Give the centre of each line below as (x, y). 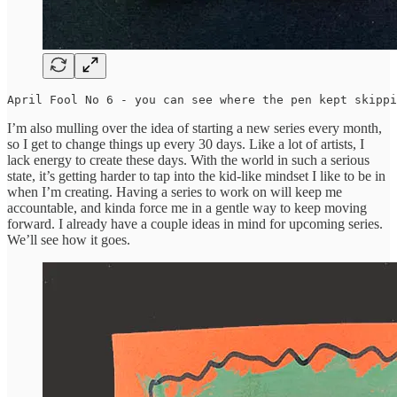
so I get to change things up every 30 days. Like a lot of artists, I (186, 144)
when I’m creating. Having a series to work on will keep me (175, 191)
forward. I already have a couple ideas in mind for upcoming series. (195, 223)
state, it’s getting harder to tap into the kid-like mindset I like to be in (196, 175)
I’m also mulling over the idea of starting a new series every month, (195, 128)
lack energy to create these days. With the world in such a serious (188, 160)
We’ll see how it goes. (69, 239)
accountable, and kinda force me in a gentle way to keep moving (187, 207)
